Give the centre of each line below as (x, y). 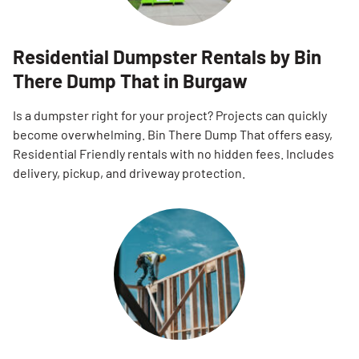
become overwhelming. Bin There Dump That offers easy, (173, 134)
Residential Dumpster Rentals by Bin (167, 56)
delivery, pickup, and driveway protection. (129, 173)
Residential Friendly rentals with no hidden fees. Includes (173, 153)
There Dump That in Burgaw (130, 81)
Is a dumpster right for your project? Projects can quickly (170, 115)
